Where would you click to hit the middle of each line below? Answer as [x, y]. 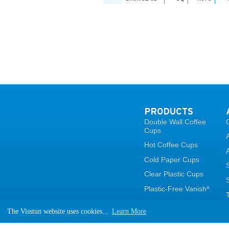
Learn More [129, 211]
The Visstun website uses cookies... [59, 211]
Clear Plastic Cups [174, 174]
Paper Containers [173, 203]
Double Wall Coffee [175, 121]
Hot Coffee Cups [171, 145]
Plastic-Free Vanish [175, 188]
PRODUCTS [169, 111]
